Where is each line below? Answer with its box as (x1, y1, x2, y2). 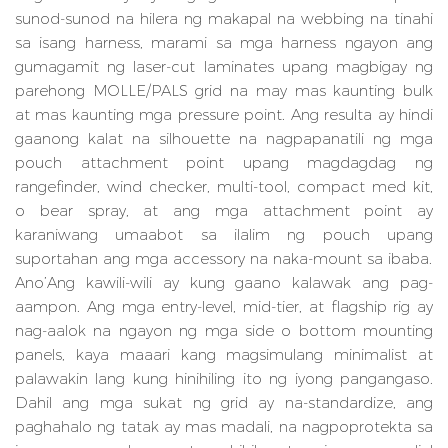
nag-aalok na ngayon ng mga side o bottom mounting (15, 321, 433, 341)
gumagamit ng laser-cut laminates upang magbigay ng (15, 57, 433, 77)
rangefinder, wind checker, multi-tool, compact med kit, (15, 177, 433, 197)
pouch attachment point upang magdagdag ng (15, 153, 433, 173)
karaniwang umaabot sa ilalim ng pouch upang (15, 225, 433, 245)
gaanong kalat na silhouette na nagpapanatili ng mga (15, 129, 433, 149)
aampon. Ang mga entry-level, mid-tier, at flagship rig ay (15, 297, 433, 317)
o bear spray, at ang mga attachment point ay (15, 201, 433, 221)
